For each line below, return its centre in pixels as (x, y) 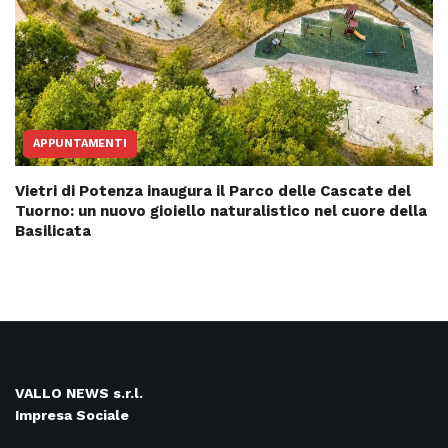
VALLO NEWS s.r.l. (79, 392)
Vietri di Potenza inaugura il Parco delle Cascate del (213, 190)
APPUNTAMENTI (80, 143)
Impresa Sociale (72, 414)
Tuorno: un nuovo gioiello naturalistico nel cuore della (221, 210)
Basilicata (53, 230)
